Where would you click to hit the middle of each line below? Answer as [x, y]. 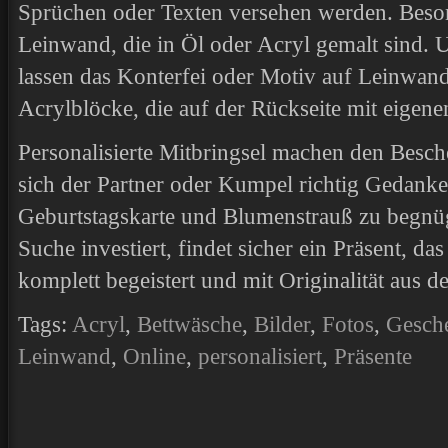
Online [154, 356]
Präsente [373, 356]
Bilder [282, 324]
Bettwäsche [189, 324]
